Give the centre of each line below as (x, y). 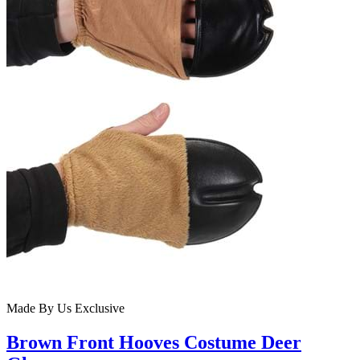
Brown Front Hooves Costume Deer (154, 343)
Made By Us (39, 309)
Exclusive (98, 309)
